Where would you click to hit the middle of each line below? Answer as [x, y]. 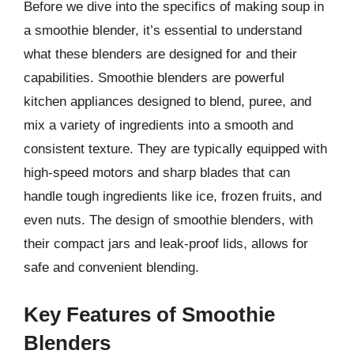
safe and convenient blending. [111, 267]
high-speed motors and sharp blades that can [157, 173]
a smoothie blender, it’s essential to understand [163, 30]
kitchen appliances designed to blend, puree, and [168, 102]
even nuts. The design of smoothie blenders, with [168, 220]
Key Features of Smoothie [149, 314]
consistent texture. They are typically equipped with [175, 149]
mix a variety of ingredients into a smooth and [158, 125]
